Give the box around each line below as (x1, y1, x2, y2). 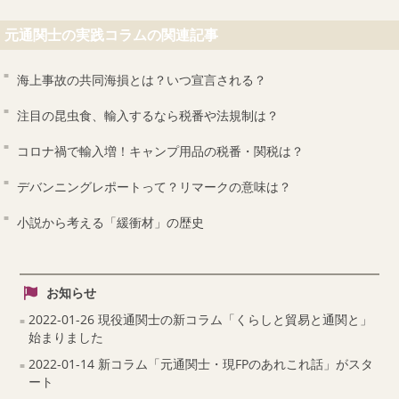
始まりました (28, 329, 104, 346)
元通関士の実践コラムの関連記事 (4, 25, 218, 45)
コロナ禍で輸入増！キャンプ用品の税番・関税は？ (17, 142, 305, 160)
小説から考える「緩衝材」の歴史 (17, 214, 205, 232)
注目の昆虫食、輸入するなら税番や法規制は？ (17, 107, 280, 125)
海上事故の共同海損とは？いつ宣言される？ (17, 71, 267, 89)
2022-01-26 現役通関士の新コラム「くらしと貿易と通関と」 (28, 311, 373, 329)
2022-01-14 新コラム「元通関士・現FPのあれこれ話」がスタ (28, 355, 374, 373)
